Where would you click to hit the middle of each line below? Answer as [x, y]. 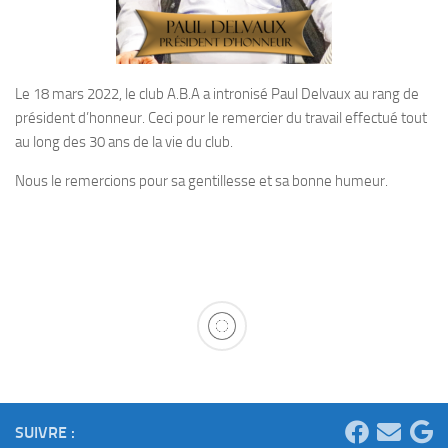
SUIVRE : [45, 432]
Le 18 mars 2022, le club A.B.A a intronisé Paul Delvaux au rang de [217, 94]
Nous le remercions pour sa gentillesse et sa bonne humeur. [201, 181]
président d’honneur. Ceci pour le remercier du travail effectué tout [221, 118]
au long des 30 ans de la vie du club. [124, 142]
